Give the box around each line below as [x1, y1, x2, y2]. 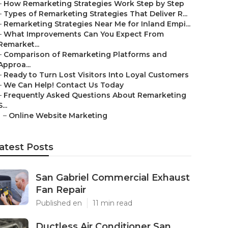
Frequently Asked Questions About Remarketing [4, 91, 186, 100]
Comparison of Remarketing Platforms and [4, 50, 167, 59]
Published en [36, 198, 82, 208]
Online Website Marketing [9, 111, 107, 120]
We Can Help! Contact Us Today [4, 80, 124, 90]
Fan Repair [36, 184, 86, 195]
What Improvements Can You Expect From [4, 30, 164, 39]
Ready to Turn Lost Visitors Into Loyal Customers [4, 70, 189, 79]
